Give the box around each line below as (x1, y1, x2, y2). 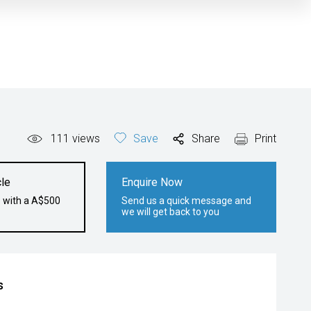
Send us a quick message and (121, 195, 252, 206)
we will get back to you (121, 206, 220, 217)
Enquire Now (121, 176, 183, 189)
